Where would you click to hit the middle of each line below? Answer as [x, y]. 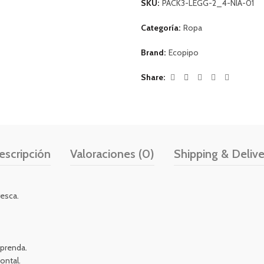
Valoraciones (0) [112, 154]
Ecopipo [184, 52]
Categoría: [161, 28]
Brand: [154, 52]
